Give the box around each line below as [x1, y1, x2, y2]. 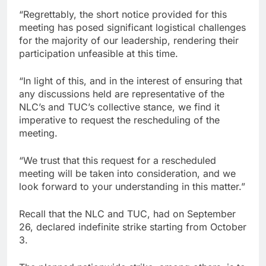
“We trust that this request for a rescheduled [19, 154, 216, 166]
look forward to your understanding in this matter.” [19, 180, 245, 192]
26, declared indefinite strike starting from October [19, 220, 246, 233]
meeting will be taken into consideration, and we [19, 167, 236, 179]
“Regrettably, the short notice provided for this [19, 8, 227, 20]
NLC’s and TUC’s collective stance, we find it [19, 100, 220, 113]
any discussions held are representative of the [19, 87, 224, 100]
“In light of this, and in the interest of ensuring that [19, 74, 242, 87]
